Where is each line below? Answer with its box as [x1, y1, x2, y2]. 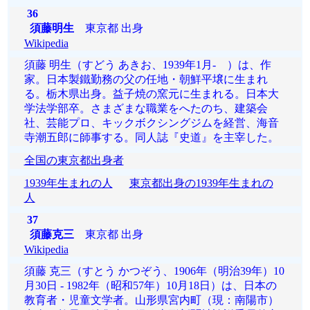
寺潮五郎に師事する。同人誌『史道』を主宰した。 [24, 131, 279, 143]
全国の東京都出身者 [24, 154, 124, 166]
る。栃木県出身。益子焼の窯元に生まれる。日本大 [24, 88, 279, 100]
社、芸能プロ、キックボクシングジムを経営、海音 [24, 117, 279, 129]
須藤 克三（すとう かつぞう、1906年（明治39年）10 [24, 265, 284, 277]
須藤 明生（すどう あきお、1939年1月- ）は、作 [24, 59, 271, 71]
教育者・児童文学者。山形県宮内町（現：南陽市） [24, 294, 279, 306]
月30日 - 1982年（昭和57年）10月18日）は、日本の [24, 280, 277, 291]
